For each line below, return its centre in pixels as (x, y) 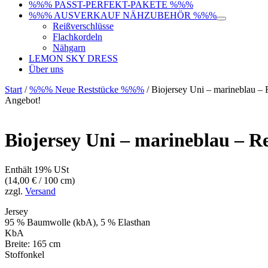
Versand (40, 191)
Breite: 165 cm (33, 243)
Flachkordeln (77, 36)
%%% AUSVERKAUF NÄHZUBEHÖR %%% (123, 15)
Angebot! (23, 100)
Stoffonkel (25, 254)
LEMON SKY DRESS (73, 58)
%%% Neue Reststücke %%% (87, 89)
